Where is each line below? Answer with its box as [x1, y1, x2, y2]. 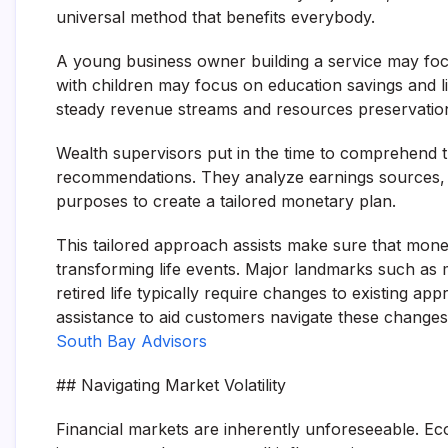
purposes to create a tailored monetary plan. [56, 191, 396, 211]
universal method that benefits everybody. [56, 7, 375, 27]
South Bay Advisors [56, 331, 207, 351]
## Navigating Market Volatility [56, 375, 286, 395]
